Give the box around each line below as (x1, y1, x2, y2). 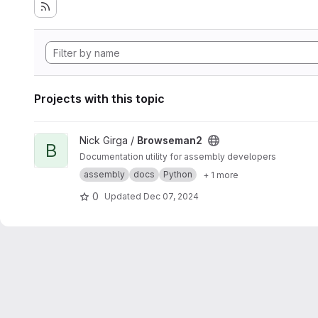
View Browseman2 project (33, 134, 156, 146)
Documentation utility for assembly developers (79, 151, 276, 162)
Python (163, 169, 192, 180)
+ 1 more (203, 169, 238, 180)
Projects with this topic (34, 92, 165, 106)
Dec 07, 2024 (143, 190, 199, 202)
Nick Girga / (79, 134, 137, 146)
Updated (104, 190, 143, 202)
